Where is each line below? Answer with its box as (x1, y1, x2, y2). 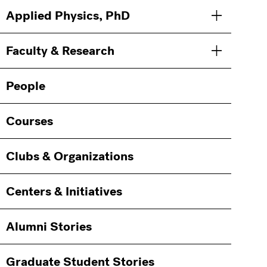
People (6, 77, 46, 94)
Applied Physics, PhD (6, 7, 131, 24)
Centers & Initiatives (6, 183, 123, 200)
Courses (6, 113, 54, 129)
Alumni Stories (6, 218, 92, 235)
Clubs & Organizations (6, 148, 134, 164)
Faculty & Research (6, 42, 115, 59)
